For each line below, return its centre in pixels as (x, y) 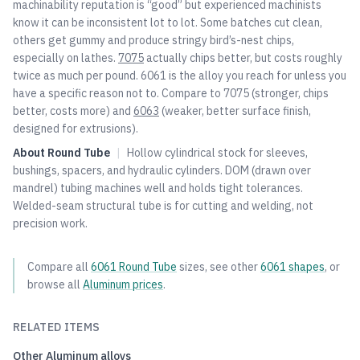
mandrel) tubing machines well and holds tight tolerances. (158, 188)
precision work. (50, 223)
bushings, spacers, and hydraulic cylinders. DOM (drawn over (162, 170)
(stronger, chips (289, 93)
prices (147, 284)
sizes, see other (219, 267)
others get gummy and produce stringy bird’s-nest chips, (153, 40)
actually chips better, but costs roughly (243, 58)
